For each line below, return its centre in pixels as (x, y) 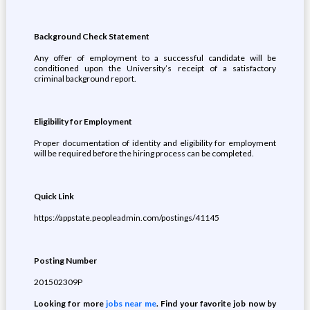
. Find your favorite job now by (216, 303)
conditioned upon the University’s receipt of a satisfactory (155, 68)
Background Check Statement (91, 36)
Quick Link (54, 196)
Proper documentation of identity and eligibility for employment (155, 143)
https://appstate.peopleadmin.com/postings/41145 (126, 218)
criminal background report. (85, 79)
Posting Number (65, 261)
